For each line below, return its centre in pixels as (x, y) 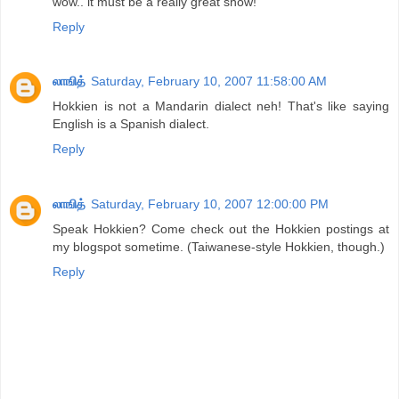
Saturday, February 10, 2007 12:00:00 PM (210, 204)
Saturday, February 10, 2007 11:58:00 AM (209, 81)
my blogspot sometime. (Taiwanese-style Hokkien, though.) (219, 247)
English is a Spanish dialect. (131, 124)
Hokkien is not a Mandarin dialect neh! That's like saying (221, 106)
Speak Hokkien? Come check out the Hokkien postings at (221, 229)
